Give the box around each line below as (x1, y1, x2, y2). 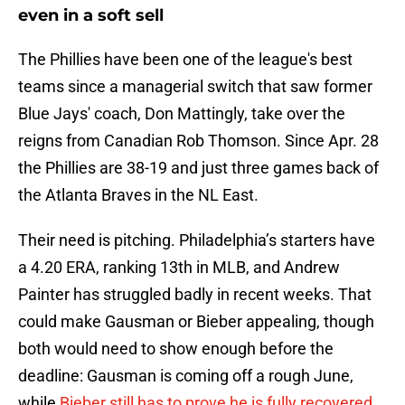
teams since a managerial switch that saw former (18, 77, 372, 97)
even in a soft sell (18, 5, 164, 26)
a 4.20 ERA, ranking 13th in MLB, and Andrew (18, 258, 340, 278)
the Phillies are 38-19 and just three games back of (18, 158, 379, 178)
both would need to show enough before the (18, 339, 334, 359)
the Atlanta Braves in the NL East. (18, 185, 259, 205)
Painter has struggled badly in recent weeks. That (18, 285, 372, 305)
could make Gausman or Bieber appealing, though (18, 312, 374, 332)
